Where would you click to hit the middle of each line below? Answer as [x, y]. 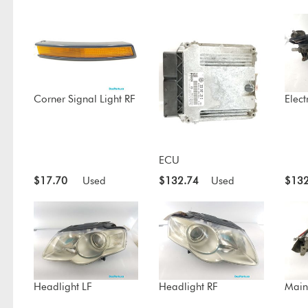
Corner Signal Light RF [84, 99]
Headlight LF [63, 287]
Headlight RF [189, 287]
